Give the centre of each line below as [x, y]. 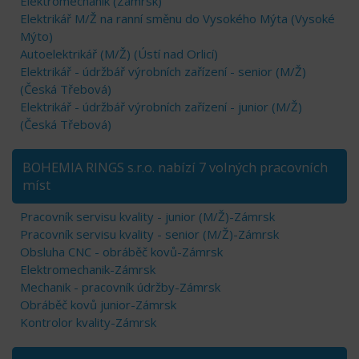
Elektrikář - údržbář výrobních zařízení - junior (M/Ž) [161, 106]
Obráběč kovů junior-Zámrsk [98, 304]
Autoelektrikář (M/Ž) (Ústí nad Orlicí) [119, 53]
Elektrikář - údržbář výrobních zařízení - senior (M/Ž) [163, 71]
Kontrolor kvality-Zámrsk [88, 322]
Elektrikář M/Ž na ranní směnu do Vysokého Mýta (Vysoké [177, 18]
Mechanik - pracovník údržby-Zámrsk [120, 286]
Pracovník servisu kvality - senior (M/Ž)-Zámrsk [149, 234]
